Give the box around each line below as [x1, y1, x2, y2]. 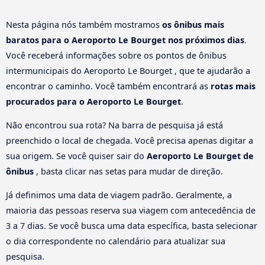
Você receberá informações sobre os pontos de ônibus [6, 49, 227, 61]
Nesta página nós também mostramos [6, 18, 162, 30]
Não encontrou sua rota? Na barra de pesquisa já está [6, 119, 223, 131]
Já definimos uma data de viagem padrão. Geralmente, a [6, 189, 232, 201]
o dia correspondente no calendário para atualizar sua [6, 235, 225, 247]
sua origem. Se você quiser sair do [6, 150, 147, 161]
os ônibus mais [162, 18, 224, 30]
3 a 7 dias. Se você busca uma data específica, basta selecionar [6, 220, 257, 232]
